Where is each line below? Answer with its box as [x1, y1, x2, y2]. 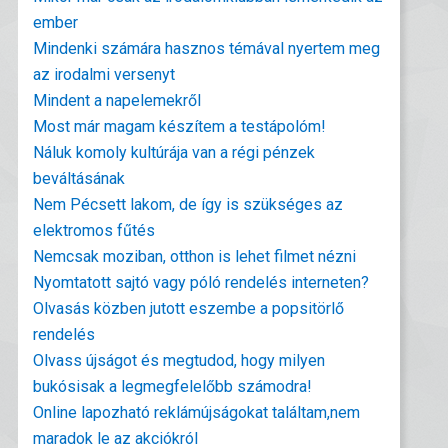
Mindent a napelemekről [33, 91, 202, 110]
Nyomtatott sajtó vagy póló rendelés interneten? [33, 273, 370, 292]
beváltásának [33, 169, 126, 188]
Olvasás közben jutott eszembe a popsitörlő [33, 299, 345, 318]
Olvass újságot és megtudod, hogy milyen [33, 351, 326, 370]
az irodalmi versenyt [33, 65, 176, 84]
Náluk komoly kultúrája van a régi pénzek [33, 143, 316, 162]
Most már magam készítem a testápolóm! [33, 117, 327, 136]
